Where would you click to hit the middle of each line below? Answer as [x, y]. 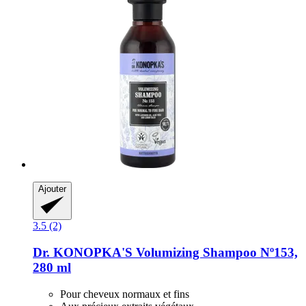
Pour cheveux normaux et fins [125, 294]
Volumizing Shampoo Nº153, [215, 253]
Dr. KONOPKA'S [83, 253]
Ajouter [52, 189]
